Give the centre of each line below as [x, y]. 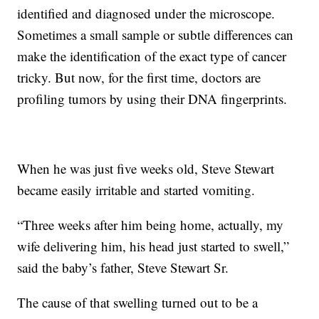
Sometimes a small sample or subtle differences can [156, 34]
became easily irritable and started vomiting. [136, 189]
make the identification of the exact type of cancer [152, 56]
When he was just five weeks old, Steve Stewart [146, 168]
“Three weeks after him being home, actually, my [151, 224]
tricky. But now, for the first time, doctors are [139, 77]
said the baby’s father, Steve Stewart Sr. [123, 267]
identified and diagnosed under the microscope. [146, 13]
